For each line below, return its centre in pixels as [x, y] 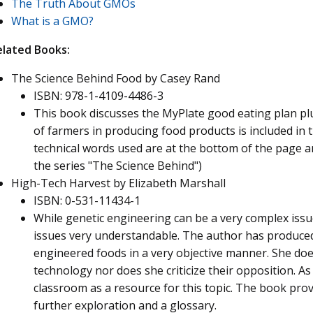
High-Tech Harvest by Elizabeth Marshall [118, 183]
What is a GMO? [52, 21]
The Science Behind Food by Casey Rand [116, 78]
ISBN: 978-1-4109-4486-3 [99, 96]
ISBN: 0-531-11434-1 [87, 201]
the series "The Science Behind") [118, 166]
